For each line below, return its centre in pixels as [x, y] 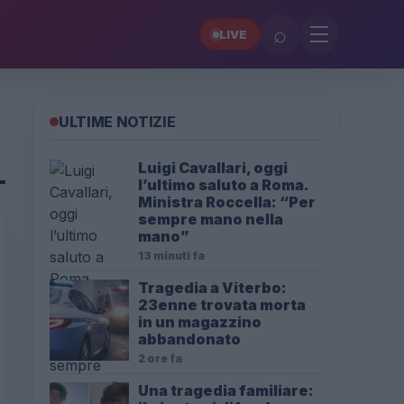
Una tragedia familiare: [226, 390]
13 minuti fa [171, 256]
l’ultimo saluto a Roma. [223, 185]
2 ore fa [160, 358]
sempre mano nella [211, 219]
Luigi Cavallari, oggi [213, 168]
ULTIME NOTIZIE [117, 122]
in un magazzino [200, 322]
